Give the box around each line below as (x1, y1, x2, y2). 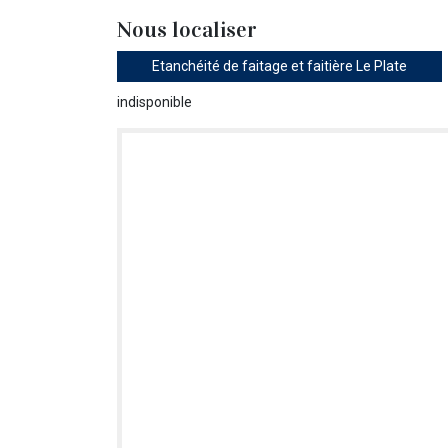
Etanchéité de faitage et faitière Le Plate (152, 58, 407, 75)
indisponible (117, 94, 192, 111)
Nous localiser (117, 16, 257, 44)
